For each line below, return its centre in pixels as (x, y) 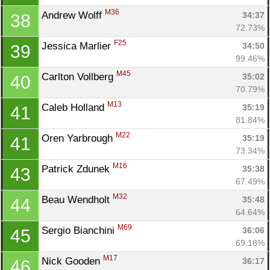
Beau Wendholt (77, 199)
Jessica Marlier (78, 46)
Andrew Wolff (73, 15)
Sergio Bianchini (80, 230)
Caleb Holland (74, 107)
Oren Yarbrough (79, 138)
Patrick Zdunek (77, 169)
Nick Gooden (72, 261)
